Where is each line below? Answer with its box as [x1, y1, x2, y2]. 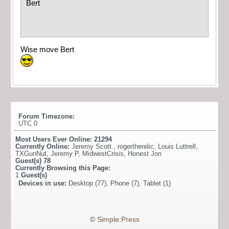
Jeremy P [51, 150, 78, 158]
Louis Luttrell [158, 143, 196, 151]
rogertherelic [118, 143, 154, 151]
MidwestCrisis [82, 150, 124, 158]
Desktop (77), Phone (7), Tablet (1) [68, 179, 171, 188]
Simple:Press [97, 216, 140, 224]
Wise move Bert [20, 45, 74, 54]
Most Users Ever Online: [15, 135, 94, 144]
